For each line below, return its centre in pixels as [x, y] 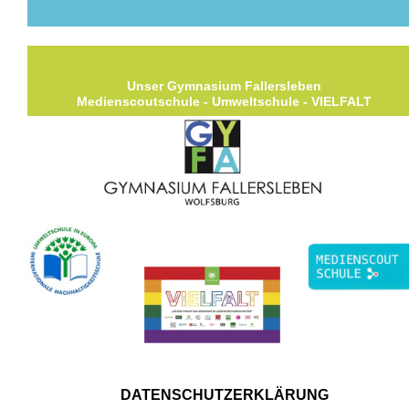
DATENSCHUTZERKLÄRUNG [224, 395]
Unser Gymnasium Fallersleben [225, 86]
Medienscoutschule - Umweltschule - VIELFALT [225, 102]
